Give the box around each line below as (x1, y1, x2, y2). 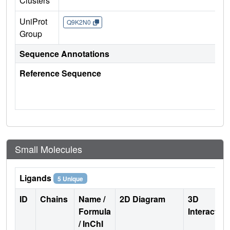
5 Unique (57, 174, 83, 183)
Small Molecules (15, 142, 82, 156)
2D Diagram (120, 193, 165, 205)
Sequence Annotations (20, 47, 109, 60)
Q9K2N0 (66, 17, 91, 27)
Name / (79, 193, 105, 205)
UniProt (20, 15, 47, 27)
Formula (79, 205, 111, 217)
